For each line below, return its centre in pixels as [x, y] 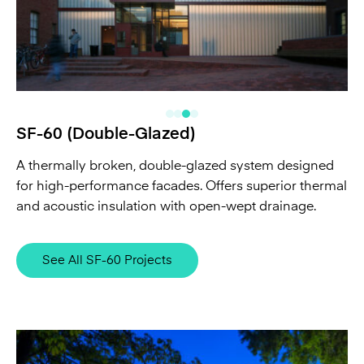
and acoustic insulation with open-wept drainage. [166, 130]
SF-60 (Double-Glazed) [106, 57]
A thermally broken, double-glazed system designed [175, 90]
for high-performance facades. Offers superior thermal [182, 110]
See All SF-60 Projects [107, 184]
